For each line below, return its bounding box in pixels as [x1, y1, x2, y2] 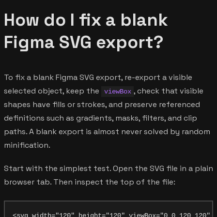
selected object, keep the [4, 85, 101, 96]
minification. [4, 139, 50, 150]
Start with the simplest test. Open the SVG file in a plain [4, 163, 213, 173]
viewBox [104, 87, 131, 95]
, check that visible [134, 85, 204, 96]
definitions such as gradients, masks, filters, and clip [4, 112, 197, 123]
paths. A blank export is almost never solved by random [4, 126, 210, 137]
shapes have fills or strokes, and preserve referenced [4, 99, 200, 109]
